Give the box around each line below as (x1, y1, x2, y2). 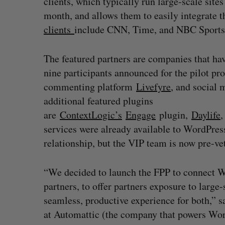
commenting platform (44, 80, 136, 93)
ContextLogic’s (60, 108, 122, 122)
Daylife (191, 108, 220, 122)
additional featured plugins (44, 94, 153, 107)
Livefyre (136, 80, 171, 93)
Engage (126, 108, 156, 122)
